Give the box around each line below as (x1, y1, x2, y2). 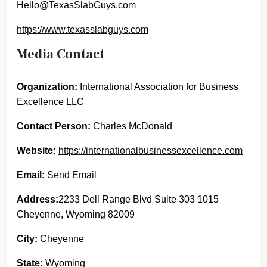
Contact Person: (17, 120, 91, 131)
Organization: (17, 81, 77, 92)
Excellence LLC (17, 96, 84, 107)
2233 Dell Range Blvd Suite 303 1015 (58, 194, 219, 204)
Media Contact (17, 46, 104, 63)
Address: (17, 194, 58, 204)
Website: (17, 145, 56, 156)
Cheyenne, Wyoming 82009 (17, 209, 135, 219)
